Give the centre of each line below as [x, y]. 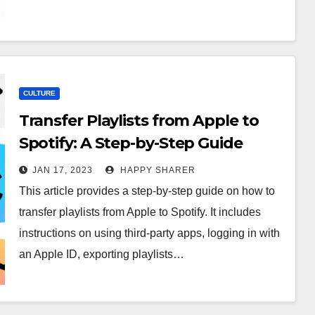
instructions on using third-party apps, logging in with [149, 233]
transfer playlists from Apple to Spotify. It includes [140, 212]
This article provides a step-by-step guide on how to [147, 191]
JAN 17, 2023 [62, 170]
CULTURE [39, 93]
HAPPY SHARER [156, 170]
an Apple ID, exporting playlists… [101, 254]
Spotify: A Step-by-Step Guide [130, 143]
